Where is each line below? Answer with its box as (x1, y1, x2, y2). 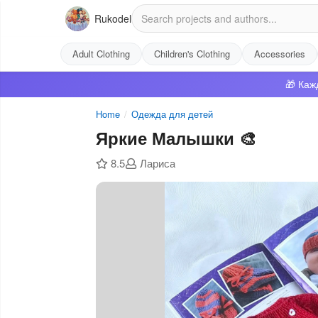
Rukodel (94, 11, 131, 26)
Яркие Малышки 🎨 (96, 126, 256, 150)
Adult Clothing (72, 47, 130, 60)
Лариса (139, 155, 175, 170)
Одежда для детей (131, 107, 213, 121)
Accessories (254, 47, 305, 60)
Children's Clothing (154, 47, 230, 60)
